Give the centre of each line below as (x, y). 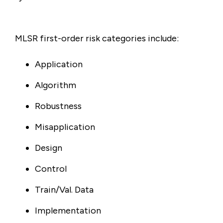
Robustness (59, 106)
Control (52, 169)
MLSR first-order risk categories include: (98, 38)
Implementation (69, 211)
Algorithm (56, 85)
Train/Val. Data (65, 190)
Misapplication (66, 127)
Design (50, 148)
